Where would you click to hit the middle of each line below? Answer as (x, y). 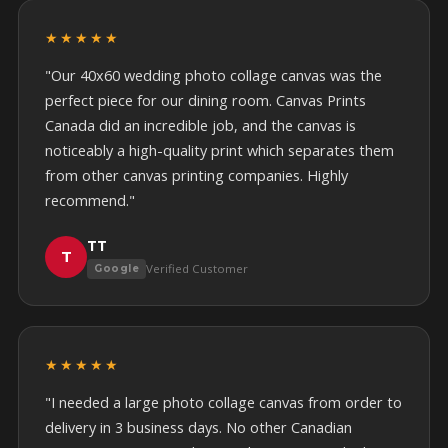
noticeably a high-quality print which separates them (219, 150)
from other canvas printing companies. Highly (196, 175)
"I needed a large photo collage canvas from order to (223, 402)
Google (116, 268)
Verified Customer (197, 268)
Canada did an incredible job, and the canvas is (200, 125)
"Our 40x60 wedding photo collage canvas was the (213, 75)
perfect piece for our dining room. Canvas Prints (205, 100)
